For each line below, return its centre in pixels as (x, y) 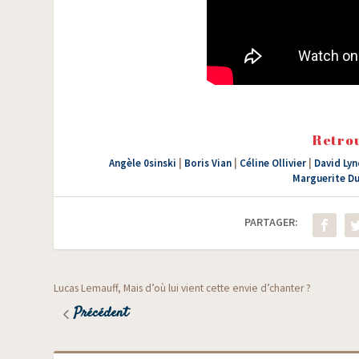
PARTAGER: (272, 222)
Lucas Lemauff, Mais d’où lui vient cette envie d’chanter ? (183, 288)
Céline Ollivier (272, 163)
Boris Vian (208, 163)
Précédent (101, 314)
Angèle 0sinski (142, 163)
